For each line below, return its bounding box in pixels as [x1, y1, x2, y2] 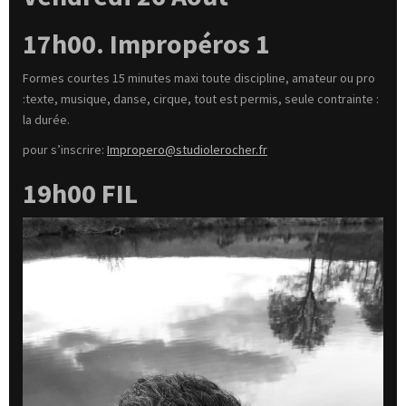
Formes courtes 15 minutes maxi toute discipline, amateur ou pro [23, 70, 375, 87]
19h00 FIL [23, 176, 143, 211]
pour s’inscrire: [23, 141, 107, 159]
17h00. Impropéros [23, 26, 250, 62]
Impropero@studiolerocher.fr [107, 141, 267, 159]
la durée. [23, 111, 70, 129]
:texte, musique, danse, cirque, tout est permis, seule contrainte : [23, 91, 379, 108]
